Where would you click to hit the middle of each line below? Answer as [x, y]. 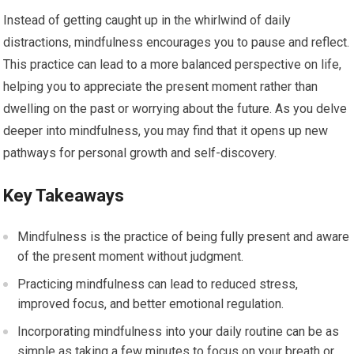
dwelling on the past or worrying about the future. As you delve [175, 109]
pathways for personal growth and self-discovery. [140, 153]
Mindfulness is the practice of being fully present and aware [184, 237]
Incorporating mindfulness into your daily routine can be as [179, 332]
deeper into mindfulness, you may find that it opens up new [166, 131]
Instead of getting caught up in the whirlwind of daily [147, 21]
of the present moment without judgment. [131, 257]
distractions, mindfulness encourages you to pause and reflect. [177, 43]
